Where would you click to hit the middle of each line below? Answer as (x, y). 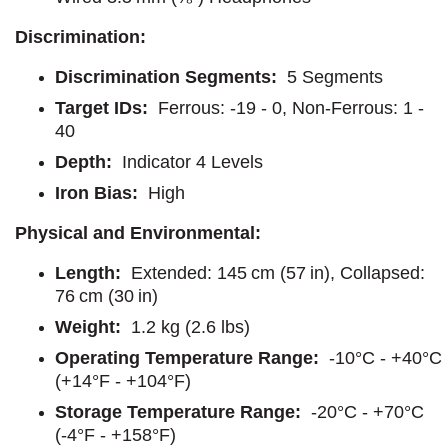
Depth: (86, 161)
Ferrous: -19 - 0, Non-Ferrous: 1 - (286, 107)
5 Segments (330, 76)
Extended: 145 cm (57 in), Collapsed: (273, 272)
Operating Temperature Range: (189, 357)
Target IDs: (101, 107)
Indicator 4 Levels (190, 161)
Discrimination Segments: (166, 76)
